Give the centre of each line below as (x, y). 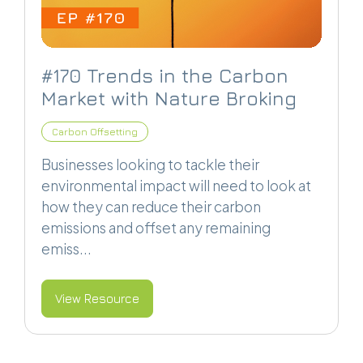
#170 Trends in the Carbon (165, 76)
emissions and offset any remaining (156, 228)
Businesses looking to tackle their (150, 165)
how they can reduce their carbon (151, 207)
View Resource (97, 299)
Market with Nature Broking (169, 98)
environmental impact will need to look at (176, 186)
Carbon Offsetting (95, 132)
